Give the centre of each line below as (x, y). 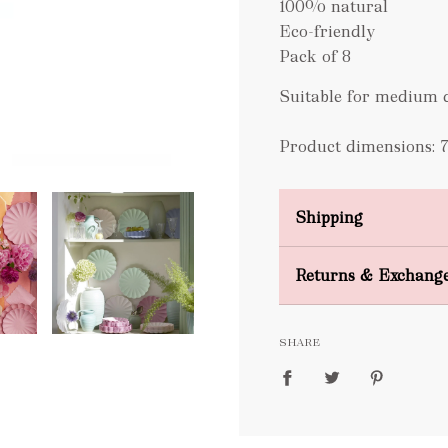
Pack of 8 (315, 56)
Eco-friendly (327, 31)
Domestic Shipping (366, 259)
